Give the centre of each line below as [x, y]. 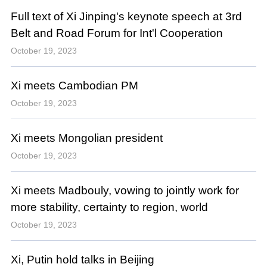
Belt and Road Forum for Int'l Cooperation [117, 33]
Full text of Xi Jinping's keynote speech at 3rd [126, 17]
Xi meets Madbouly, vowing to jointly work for [125, 191]
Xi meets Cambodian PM [74, 86]
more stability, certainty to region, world [109, 207]
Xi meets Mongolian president [86, 138]
